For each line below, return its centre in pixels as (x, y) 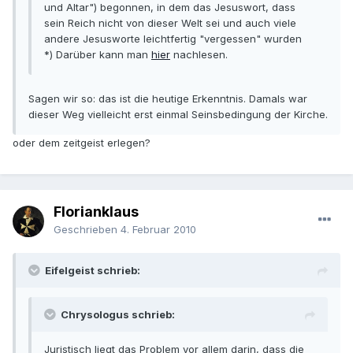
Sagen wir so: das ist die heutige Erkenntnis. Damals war (168, 99)
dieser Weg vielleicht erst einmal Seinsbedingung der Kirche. (178, 115)
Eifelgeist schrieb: (93, 271)
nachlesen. (199, 55)
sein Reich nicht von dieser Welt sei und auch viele (170, 23)
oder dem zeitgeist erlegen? (82, 143)
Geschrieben (87, 230)
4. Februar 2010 (158, 230)
